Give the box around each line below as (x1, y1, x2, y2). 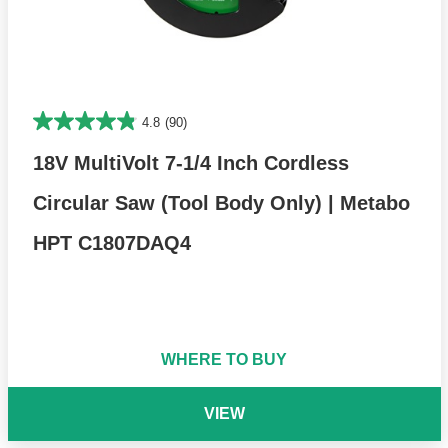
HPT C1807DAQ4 (32, 232, 191, 255)
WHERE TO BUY (161, 351, 287, 369)
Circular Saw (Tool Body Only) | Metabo (32, 192, 410, 215)
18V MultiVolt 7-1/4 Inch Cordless (32, 152, 349, 175)
